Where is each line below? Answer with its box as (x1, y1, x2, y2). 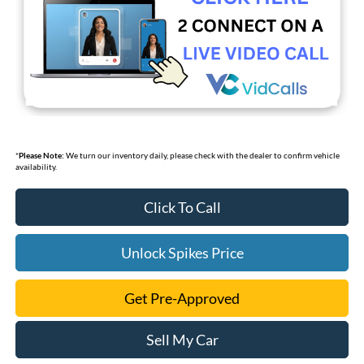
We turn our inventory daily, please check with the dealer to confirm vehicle (63, 150, 340, 161)
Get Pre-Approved (124, 289, 240, 308)
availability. (15, 162, 57, 172)
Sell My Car (145, 331, 219, 349)
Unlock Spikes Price (120, 244, 244, 262)
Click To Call (143, 198, 221, 217)
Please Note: (18, 150, 64, 161)
